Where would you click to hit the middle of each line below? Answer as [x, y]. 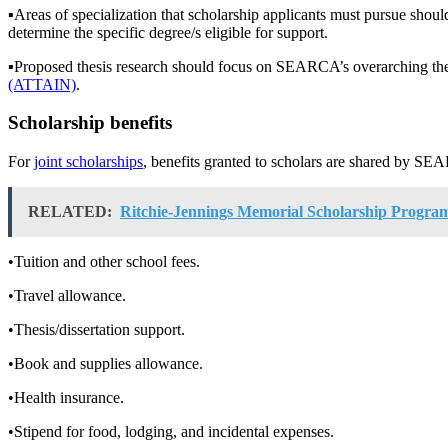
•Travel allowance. [67, 296]
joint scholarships [88, 162]
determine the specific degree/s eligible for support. [168, 32]
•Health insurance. [66, 398]
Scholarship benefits [90, 123]
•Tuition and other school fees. [104, 262]
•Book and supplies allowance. [105, 364]
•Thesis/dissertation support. [96, 330]
